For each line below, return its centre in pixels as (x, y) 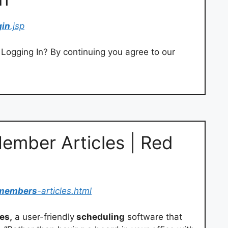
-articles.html (64, 191)
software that (153, 217)
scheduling (99, 217)
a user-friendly (43, 217)
